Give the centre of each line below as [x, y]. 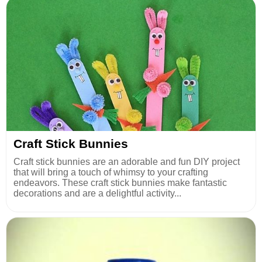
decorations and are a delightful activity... [97, 193]
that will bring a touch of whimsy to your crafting [111, 172]
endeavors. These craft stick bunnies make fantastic [120, 182]
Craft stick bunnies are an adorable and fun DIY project [127, 161]
